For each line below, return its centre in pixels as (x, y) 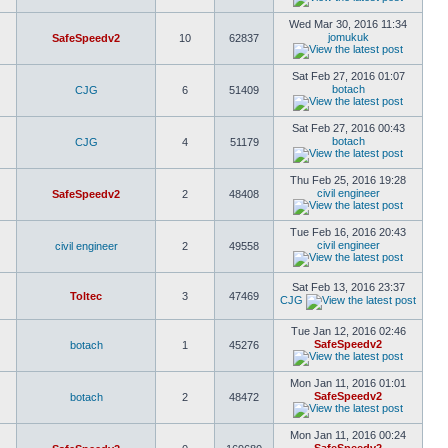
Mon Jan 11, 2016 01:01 (348, 383)
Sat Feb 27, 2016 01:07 (348, 76)
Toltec (86, 296)
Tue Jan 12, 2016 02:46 (348, 331)
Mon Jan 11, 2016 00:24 (348, 435)
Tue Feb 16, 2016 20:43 (348, 232)
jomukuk (348, 37)
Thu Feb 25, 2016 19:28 (348, 180)
